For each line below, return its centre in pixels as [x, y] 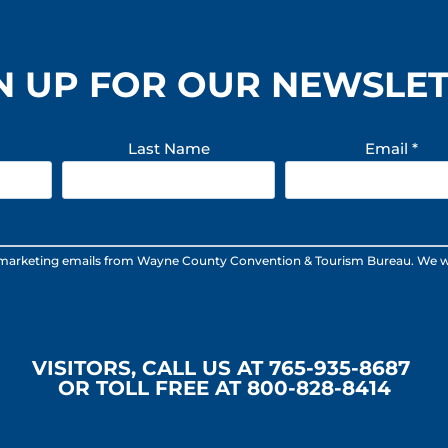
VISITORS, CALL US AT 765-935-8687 [224, 368]
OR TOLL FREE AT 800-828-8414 [224, 388]
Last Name [168, 148]
